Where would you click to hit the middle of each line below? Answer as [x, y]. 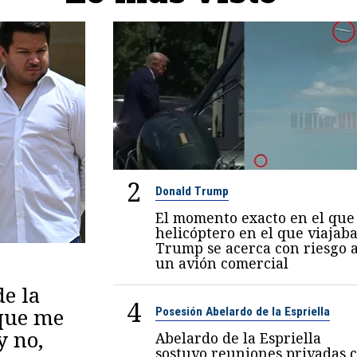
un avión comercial [222, 263]
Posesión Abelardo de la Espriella [242, 311]
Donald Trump [192, 191]
